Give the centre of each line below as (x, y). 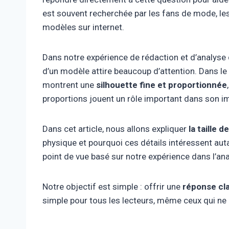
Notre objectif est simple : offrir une (112, 186)
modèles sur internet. (83, 27)
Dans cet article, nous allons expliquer (116, 129)
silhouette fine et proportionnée (162, 85)
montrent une (69, 85)
